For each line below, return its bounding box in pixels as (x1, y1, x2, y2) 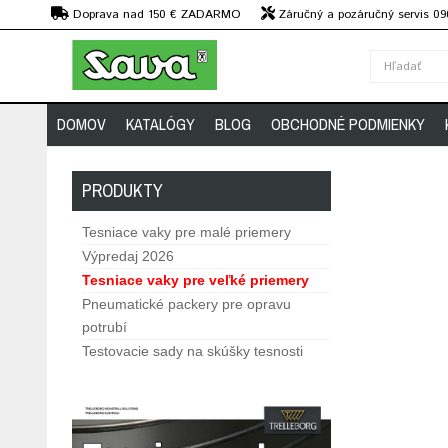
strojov (51, 27, 88, 44)
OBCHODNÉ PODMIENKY (271, 113, 425, 135)
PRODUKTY (82, 178, 163, 203)
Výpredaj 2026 (82, 248, 174, 264)
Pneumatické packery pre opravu (82, 296, 291, 312)
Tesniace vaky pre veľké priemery (82, 272, 309, 288)
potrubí (82, 319, 127, 335)
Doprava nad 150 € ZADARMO (69, 6, 241, 23)
